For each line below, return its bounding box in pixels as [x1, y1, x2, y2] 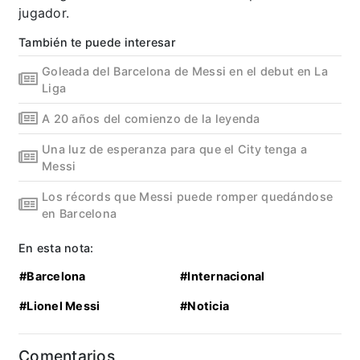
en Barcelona [42, 206, 117, 220]
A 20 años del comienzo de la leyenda [42, 111, 260, 125]
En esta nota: [18, 240, 94, 255]
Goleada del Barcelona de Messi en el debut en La [42, 63, 328, 78]
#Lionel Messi [19, 298, 100, 313]
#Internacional [180, 268, 265, 283]
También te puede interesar [18, 35, 176, 49]
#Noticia [180, 298, 230, 313]
